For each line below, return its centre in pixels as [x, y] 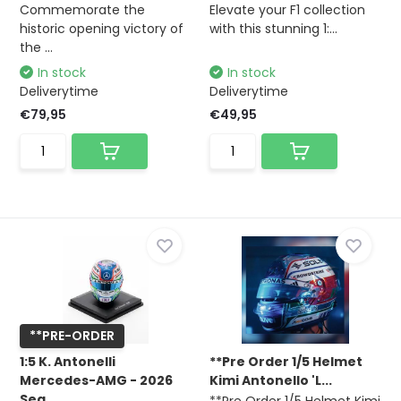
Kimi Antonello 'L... [271, 380]
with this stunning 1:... [273, 29]
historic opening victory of [102, 29]
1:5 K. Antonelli [68, 362]
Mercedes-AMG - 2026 [97, 380]
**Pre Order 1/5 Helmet [286, 362]
